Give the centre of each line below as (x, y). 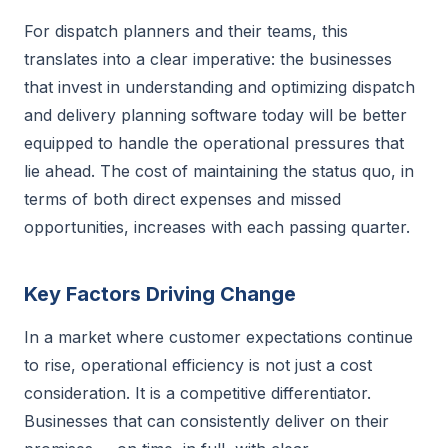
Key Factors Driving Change (160, 294)
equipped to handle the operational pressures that (214, 143)
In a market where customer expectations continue (218, 337)
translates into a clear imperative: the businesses (208, 59)
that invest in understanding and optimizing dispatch (219, 87)
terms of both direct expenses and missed (182, 199)
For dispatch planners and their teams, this (186, 31)
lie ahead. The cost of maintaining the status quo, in (219, 171)
